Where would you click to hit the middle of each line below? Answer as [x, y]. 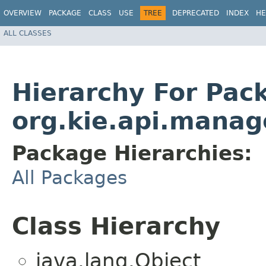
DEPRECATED [196, 13]
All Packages [69, 178]
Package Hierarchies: [132, 153]
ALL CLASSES [28, 33]
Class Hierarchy [116, 227]
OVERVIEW [23, 13]
